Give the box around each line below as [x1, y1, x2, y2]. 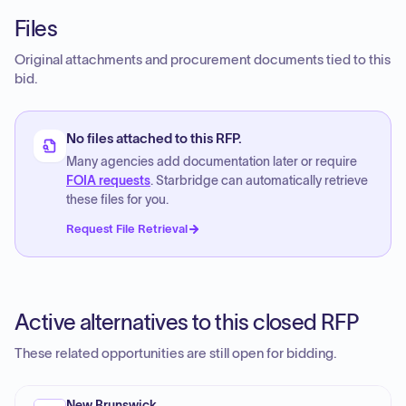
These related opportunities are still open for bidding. [14, 346, 337, 361]
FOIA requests [66, 174, 150, 188]
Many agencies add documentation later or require [66, 155, 357, 169]
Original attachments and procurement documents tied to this [14, 53, 391, 67]
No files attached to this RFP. [66, 131, 242, 146]
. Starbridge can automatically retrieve [150, 174, 368, 188]
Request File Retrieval [66, 222, 188, 236]
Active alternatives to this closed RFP [14, 310, 359, 334]
